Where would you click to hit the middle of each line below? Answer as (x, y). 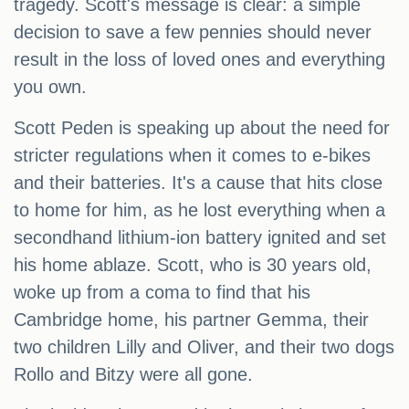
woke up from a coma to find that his (162, 293)
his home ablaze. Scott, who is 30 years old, (193, 265)
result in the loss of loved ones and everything (199, 60)
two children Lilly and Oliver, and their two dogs (204, 347)
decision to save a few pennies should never (193, 32)
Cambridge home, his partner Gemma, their (191, 320)
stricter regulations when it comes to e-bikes (192, 156)
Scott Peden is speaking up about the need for (202, 128)
